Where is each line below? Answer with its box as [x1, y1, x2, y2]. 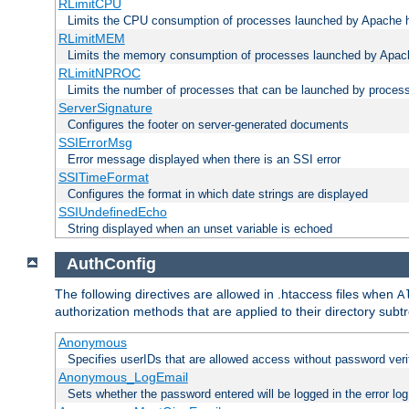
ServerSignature [58, 100, 152, 115]
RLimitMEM [58, 30, 125, 46]
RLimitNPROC [58, 65, 141, 80]
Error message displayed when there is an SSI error [68, 152, 341, 166]
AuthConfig [66, 255, 156, 274]
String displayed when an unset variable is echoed [68, 221, 332, 236]
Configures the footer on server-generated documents [68, 117, 349, 131]
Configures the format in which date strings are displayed [68, 186, 368, 201]
